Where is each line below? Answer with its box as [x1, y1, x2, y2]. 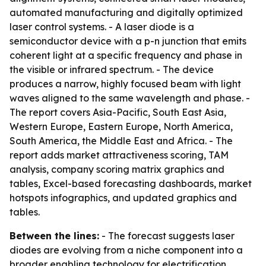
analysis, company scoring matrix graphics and [9, 163, 224, 175]
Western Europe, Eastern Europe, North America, [9, 121, 233, 132]
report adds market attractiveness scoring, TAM [9, 149, 229, 161]
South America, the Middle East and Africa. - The [9, 135, 233, 147]
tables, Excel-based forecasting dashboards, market [9, 178, 252, 189]
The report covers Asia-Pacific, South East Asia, [9, 106, 226, 118]
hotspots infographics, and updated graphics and [9, 192, 237, 204]
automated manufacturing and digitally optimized [9, 7, 243, 18]
